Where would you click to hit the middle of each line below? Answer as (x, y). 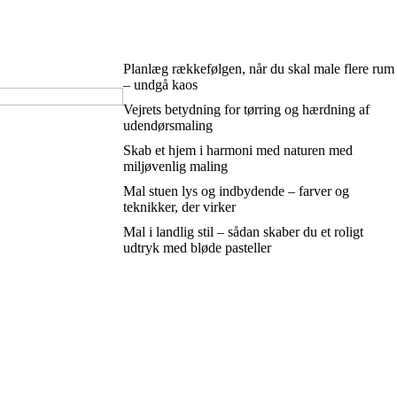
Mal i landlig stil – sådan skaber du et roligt (243, 232)
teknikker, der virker (179, 207)
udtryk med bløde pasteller (197, 248)
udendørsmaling (167, 125)
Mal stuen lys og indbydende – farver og (236, 191)
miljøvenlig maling (175, 166)
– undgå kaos (160, 85)
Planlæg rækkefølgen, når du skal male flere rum (258, 69)
